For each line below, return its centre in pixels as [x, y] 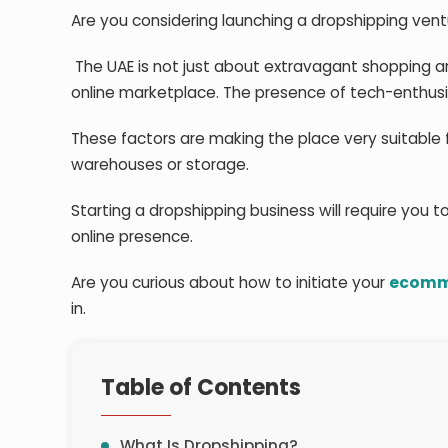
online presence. [134, 236]
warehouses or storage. [162, 164]
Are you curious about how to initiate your [230, 282]
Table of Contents [201, 387]
